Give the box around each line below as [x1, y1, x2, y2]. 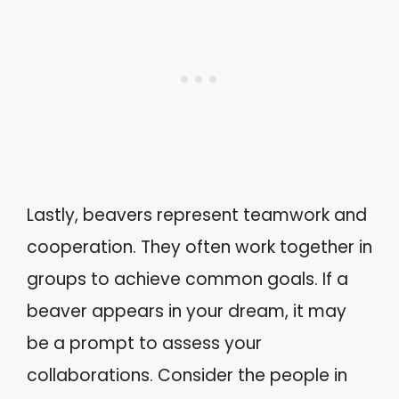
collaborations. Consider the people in [27, 362, 347, 387]
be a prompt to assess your [27, 330, 262, 355]
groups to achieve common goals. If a [27, 266, 348, 291]
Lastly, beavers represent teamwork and [27, 202, 367, 227]
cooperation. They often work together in [27, 234, 372, 259]
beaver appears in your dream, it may [27, 298, 346, 323]
